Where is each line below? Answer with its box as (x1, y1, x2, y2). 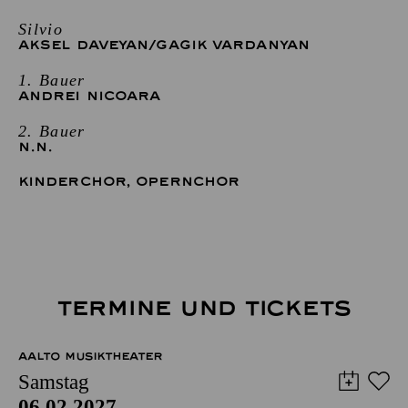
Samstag (18, 370, 89, 393)
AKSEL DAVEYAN (18, 36, 149, 53)
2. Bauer (18, 121, 86, 140)
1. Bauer (18, 70, 86, 89)
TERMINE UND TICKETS (56, 294, 352, 321)
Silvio (18, 19, 64, 38)
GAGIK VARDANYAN (156, 36, 310, 53)
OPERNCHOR (136, 173, 240, 189)
